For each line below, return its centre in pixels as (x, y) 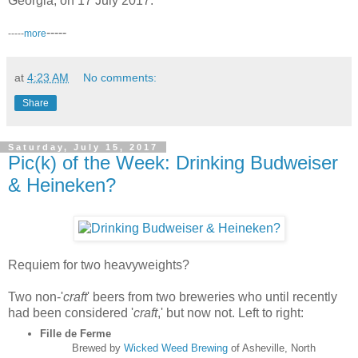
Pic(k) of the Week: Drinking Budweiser (173, 162)
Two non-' (36, 296)
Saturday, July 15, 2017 (83, 147)
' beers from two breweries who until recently (212, 296)
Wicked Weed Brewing (175, 348)
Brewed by (97, 348)
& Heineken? (62, 185)
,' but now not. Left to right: (231, 312)
